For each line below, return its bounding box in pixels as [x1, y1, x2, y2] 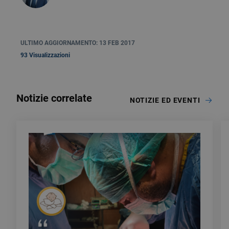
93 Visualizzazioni [20, 52, 70, 59]
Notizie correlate [16, 92, 92, 104]
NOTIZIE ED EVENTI [129, 96, 200, 104]
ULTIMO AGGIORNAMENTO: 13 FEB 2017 [20, 39, 135, 47]
